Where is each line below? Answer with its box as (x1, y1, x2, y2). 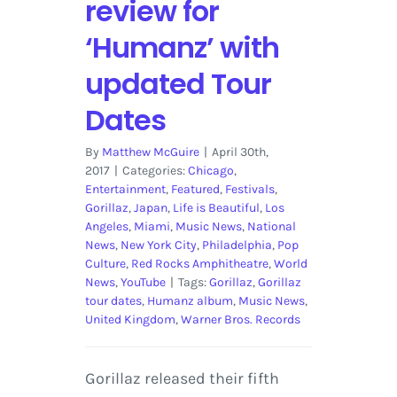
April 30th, (211, 144, 269, 160)
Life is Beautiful (172, 200, 260, 216)
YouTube (120, 275, 166, 291)
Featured (170, 182, 220, 198)
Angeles (84, 219, 128, 235)
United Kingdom (84, 312, 175, 328)
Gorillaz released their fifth (84, 369, 279, 389)
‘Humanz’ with (84, 27, 279, 68)
